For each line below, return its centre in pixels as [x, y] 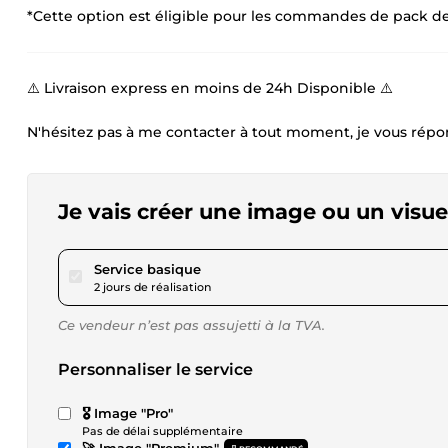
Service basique [147, 269]
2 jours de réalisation [152, 287]
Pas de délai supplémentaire [162, 431]
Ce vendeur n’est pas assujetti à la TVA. [191, 325]
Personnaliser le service [155, 369]
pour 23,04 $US [251, 268]
